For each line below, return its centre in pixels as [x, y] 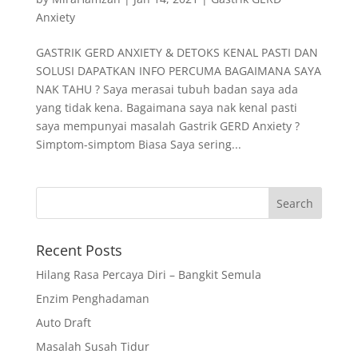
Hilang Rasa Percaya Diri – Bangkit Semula [148, 275]
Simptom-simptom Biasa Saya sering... [138, 145]
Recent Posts [79, 251]
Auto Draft [63, 323]
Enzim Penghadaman [92, 299]
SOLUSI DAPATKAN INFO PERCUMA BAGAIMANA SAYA [178, 71]
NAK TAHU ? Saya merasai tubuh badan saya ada [167, 89]
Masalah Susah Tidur [92, 347]
